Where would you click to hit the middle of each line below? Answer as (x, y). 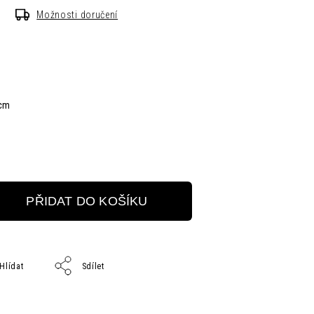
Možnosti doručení (77, 15)
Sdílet (93, 266)
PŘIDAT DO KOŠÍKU (87, 201)
